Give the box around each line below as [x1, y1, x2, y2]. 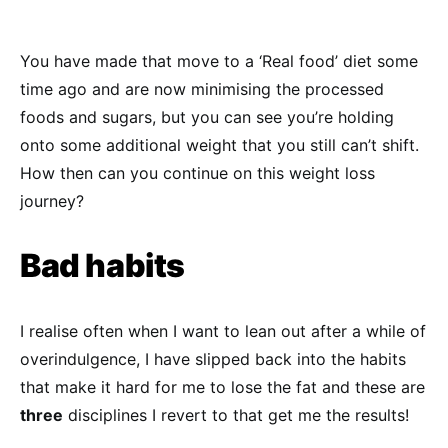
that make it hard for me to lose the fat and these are [20, 377, 425, 397]
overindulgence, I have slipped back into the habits [20, 349, 406, 369]
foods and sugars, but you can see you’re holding [20, 107, 394, 127]
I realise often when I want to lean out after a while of [20, 321, 426, 341]
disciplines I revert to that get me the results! [63, 405, 409, 425]
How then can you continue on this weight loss [20, 163, 375, 183]
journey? [20, 191, 84, 211]
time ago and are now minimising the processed [20, 79, 384, 99]
